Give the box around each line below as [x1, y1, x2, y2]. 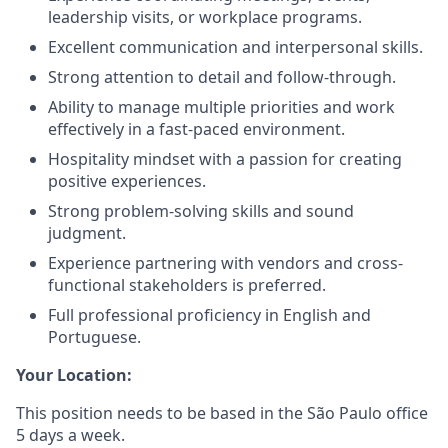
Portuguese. [48, 326, 141, 348]
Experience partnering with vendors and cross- [48, 252, 403, 274]
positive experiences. [48, 170, 206, 192]
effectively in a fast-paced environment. [48, 118, 345, 140]
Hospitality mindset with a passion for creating [48, 148, 402, 170]
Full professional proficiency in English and [48, 304, 371, 326]
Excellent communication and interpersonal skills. [48, 36, 423, 58]
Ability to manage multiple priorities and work [48, 96, 395, 118]
